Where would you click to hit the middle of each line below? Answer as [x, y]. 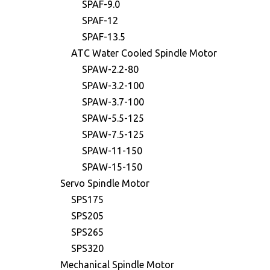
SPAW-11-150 [112, 151]
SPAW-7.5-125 [113, 134]
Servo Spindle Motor [105, 183]
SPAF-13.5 [104, 37]
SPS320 [87, 248]
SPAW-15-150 [112, 167]
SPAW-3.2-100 [113, 86]
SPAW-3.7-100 [113, 102]
